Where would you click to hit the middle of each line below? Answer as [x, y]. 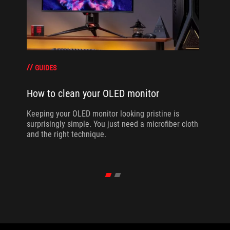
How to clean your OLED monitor [93, 93]
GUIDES [45, 68]
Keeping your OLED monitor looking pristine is [103, 113]
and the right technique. [66, 134]
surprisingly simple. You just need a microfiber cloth [112, 124]
